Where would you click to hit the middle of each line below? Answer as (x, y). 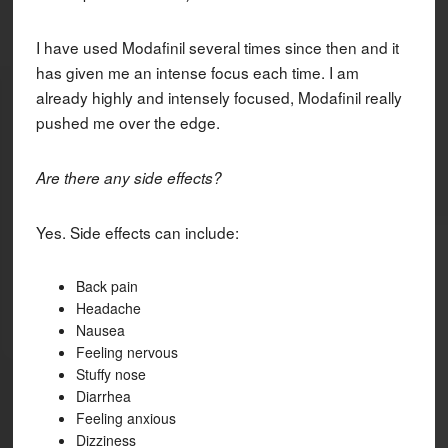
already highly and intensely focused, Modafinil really (218, 96)
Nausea (100, 329)
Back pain (106, 285)
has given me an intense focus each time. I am (197, 71)
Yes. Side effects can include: (137, 231)
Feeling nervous (126, 351)
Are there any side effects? (128, 177)
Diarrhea (103, 395)
